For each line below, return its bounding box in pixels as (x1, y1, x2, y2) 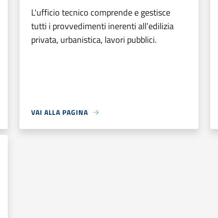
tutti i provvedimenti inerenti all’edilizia (31, 19, 174, 33)
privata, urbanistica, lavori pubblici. (31, 33, 157, 46)
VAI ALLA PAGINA (31, 107, 88, 117)
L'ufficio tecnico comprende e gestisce (31, 6, 170, 19)
